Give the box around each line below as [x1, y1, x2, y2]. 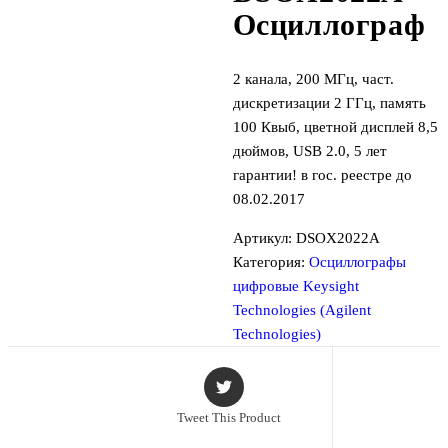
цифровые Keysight [232, 277, 359, 294]
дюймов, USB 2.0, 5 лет [232, 142, 387, 159]
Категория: [232, 253, 309, 270]
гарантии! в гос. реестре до [232, 166, 412, 183]
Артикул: [232, 229, 296, 246]
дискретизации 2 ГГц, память [232, 94, 426, 111]
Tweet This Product [176, 410, 281, 426]
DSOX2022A [295, 229, 379, 246]
